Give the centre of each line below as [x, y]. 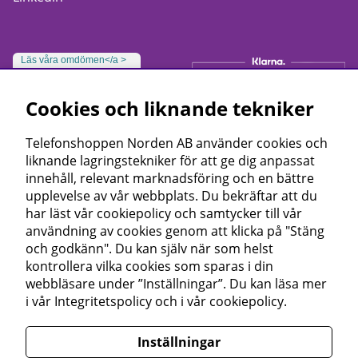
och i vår [181, 301]
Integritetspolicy [103, 301]
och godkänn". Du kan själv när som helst [149, 249]
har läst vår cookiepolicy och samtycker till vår [164, 213]
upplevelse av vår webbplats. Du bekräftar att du [171, 196]
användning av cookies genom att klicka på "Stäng [175, 231]
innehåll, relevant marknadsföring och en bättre [170, 178]
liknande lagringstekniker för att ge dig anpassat [170, 161]
